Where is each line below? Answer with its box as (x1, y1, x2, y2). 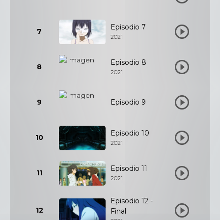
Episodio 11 (110, 164, 147, 173)
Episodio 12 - (110, 196, 153, 205)
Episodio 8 (110, 58, 146, 67)
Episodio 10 (110, 129, 149, 137)
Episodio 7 (110, 23, 146, 31)
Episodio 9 (110, 98, 146, 107)
